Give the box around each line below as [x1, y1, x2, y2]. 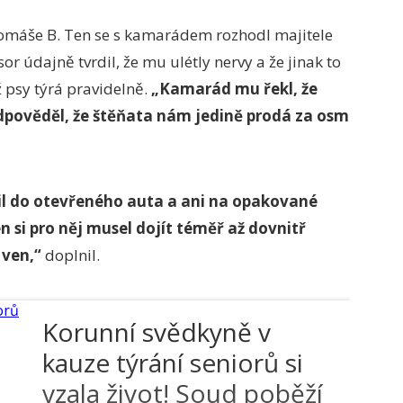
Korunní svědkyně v [42, 315, 271, 349]
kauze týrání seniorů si [42, 345, 303, 380]
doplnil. [41, 245, 100, 265]
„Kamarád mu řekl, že [151, 78, 318, 99]
